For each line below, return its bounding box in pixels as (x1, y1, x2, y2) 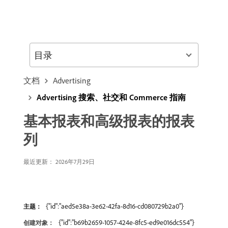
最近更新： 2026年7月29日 (23, 158, 95, 165)
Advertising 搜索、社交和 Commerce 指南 (37, 92, 186, 102)
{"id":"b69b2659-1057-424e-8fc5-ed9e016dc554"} (59, 218, 194, 227)
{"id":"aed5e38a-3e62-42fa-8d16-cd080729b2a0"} (46, 202, 184, 211)
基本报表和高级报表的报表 (23, 112, 194, 130)
